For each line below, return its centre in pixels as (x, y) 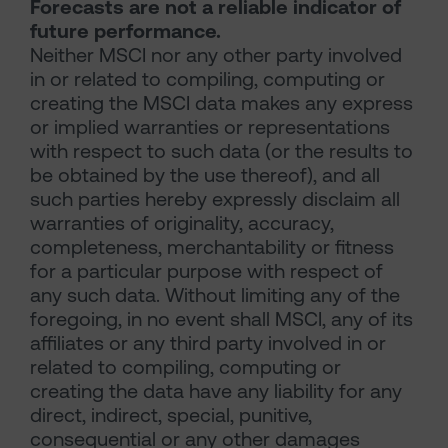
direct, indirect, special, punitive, (171, 415)
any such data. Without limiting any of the (215, 295)
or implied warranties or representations (210, 127)
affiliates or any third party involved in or (208, 343)
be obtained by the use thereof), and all (205, 175)
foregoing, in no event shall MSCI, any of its (221, 319)
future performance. (125, 31)
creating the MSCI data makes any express (221, 103)
